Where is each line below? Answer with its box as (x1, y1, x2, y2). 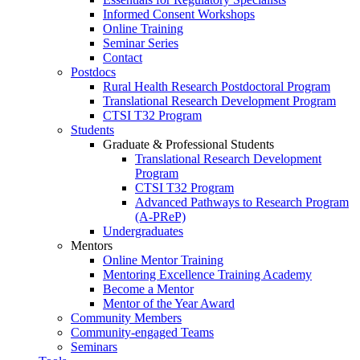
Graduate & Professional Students (103, 137, 274, 152)
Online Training (103, 22, 183, 36)
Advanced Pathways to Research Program (135, 195, 349, 210)
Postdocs (71, 65, 116, 80)
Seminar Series (103, 36, 178, 51)
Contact (103, 51, 142, 65)
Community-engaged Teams (71, 325, 214, 340)
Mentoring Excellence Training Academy (103, 268, 312, 282)
